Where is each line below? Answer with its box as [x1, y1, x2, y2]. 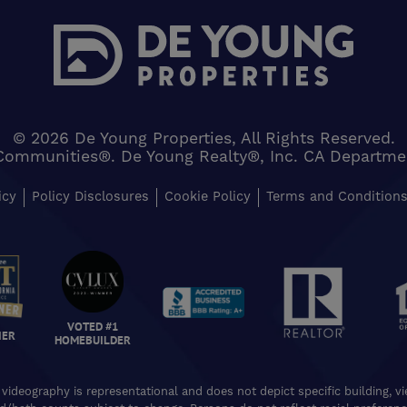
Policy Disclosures [32, 189, 149, 206]
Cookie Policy [164, 189, 251, 206]
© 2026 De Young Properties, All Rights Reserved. [12, 129, 395, 150]
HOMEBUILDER [55, 332, 131, 347]
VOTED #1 [67, 318, 118, 333]
